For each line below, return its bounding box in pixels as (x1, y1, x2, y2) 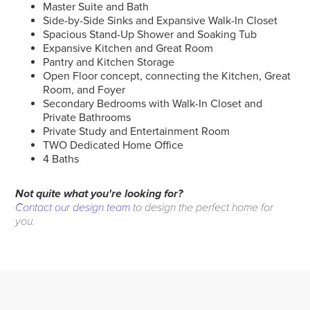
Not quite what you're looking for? (15, 187, 186, 201)
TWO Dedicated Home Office (43, 138, 184, 152)
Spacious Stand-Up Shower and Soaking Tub (43, 28, 257, 42)
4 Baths (43, 152, 80, 166)
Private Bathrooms (43, 111, 131, 125)
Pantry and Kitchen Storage (43, 55, 175, 69)
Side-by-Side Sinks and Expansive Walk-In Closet (43, 14, 278, 28)
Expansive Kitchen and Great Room (43, 42, 214, 55)
